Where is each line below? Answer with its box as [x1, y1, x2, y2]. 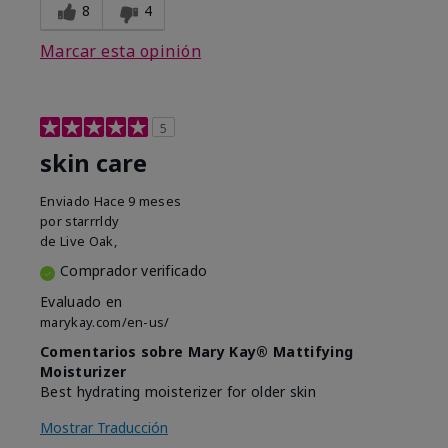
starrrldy [65, 212, 120, 231]
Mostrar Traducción [40, 418, 168, 438]
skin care [40, 147, 147, 180]
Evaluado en [40, 292, 123, 312]
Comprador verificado [60, 261, 208, 281]
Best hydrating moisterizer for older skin [40, 382, 317, 402]
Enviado [40, 192, 94, 211]
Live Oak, [59, 232, 117, 251]
